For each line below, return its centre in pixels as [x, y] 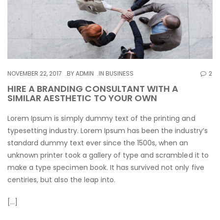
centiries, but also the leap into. [62, 180]
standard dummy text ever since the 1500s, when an [98, 143]
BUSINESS [120, 74]
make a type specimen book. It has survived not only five [106, 168]
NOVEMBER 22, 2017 [35, 74]
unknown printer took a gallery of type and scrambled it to [108, 155]
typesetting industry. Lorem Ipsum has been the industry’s [108, 131]
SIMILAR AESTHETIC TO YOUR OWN [82, 98]
